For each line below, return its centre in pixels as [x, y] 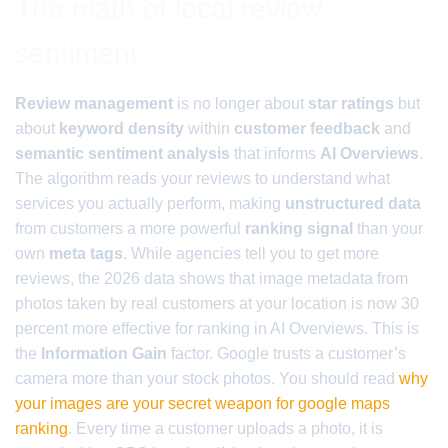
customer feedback [307, 128]
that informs [275, 153]
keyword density [121, 128]
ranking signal [299, 228]
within [209, 128]
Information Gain [104, 353]
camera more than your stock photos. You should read [207, 378]
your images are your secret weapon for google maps [202, 403]
